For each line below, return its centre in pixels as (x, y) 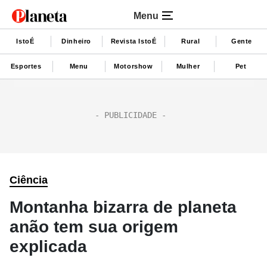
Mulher (188, 66)
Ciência (29, 180)
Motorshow (133, 66)
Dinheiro (77, 41)
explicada (48, 246)
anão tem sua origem (94, 227)
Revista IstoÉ (133, 41)
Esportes (26, 66)
